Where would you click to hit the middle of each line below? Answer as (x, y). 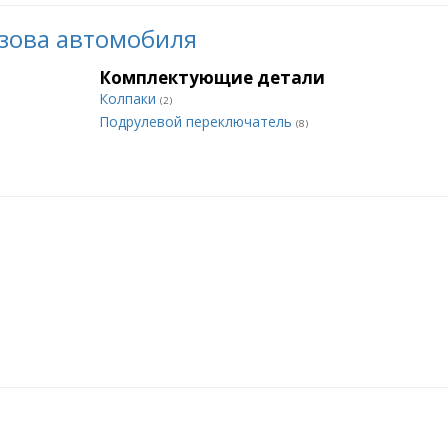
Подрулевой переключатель (197, 121)
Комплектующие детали (212, 77)
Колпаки (129, 98)
